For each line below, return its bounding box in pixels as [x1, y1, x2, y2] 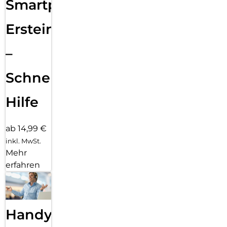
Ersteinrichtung [6, 21, 117, 38]
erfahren [6, 160, 40, 170]
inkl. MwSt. [6, 137, 41, 145]
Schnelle [6, 69, 67, 87]
